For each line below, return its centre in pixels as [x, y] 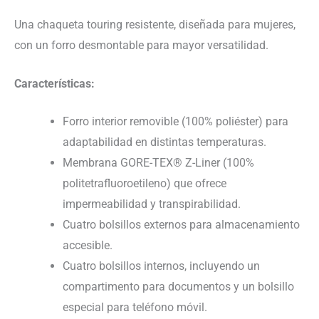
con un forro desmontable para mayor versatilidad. [141, 45]
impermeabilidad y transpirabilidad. [152, 204]
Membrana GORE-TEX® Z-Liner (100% [158, 163]
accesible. [88, 246]
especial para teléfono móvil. [135, 308]
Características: [54, 84]
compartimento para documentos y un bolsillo [178, 287]
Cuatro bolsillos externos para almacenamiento [181, 225]
